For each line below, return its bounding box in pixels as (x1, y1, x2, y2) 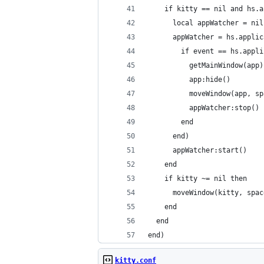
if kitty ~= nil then (148, 174, 247, 183)
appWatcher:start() (148, 146, 247, 154)
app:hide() (148, 75, 230, 84)
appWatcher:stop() (148, 104, 259, 112)
